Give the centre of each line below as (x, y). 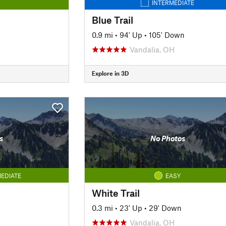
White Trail (116, 193)
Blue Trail (112, 20)
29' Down (165, 208)
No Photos (167, 138)
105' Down (166, 35)
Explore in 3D (110, 73)
